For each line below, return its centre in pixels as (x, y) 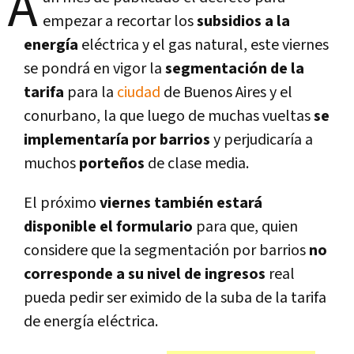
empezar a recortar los (120, 21)
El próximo (62, 203)
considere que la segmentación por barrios (166, 250)
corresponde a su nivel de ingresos (146, 274)
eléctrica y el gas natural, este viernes (203, 45)
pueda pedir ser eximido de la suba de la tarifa (175, 298)
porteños (112, 163)
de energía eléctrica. (91, 321)
